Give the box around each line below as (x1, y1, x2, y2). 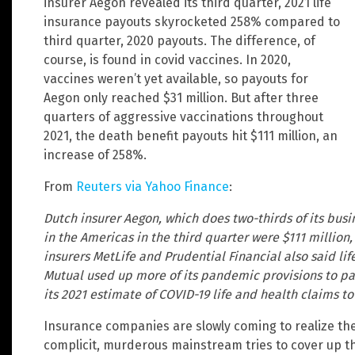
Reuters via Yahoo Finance (76, 179, 229, 195)
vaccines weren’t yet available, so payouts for (44, 71, 308, 87)
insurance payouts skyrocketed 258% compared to (44, 14, 340, 30)
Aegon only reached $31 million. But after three (44, 90, 319, 106)
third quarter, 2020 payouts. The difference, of (44, 33, 315, 49)
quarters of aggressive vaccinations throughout (44, 109, 323, 125)
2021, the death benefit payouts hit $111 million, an (44, 128, 338, 144)
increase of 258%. (44, 147, 147, 163)
